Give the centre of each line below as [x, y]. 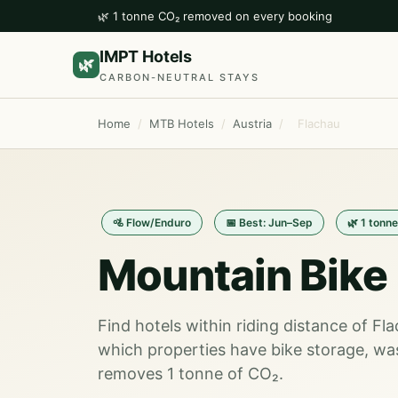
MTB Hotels [182, 123]
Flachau [319, 123]
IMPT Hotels [146, 56]
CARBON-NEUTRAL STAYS [179, 77]
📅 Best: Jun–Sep [269, 223]
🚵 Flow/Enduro [152, 223]
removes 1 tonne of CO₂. [191, 374]
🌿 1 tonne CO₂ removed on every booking [215, 16]
